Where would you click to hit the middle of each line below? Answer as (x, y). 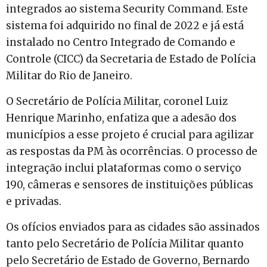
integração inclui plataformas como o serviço (124, 168)
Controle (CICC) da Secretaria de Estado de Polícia (131, 59)
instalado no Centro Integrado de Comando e (121, 43)
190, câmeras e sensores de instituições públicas (130, 185)
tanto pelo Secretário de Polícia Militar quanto (125, 244)
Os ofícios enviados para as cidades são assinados (133, 227)
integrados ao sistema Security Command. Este (127, 9)
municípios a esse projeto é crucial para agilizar (130, 135)
